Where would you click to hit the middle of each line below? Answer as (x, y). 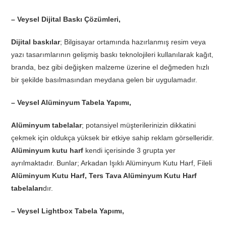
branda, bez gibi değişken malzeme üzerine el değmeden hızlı (110, 67)
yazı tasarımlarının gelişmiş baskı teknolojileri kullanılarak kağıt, (112, 55)
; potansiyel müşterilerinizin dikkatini (139, 125)
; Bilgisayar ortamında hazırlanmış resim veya (133, 42)
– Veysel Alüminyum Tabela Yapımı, (71, 103)
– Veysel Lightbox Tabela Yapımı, (68, 211)
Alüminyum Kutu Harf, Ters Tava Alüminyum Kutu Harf (104, 176)
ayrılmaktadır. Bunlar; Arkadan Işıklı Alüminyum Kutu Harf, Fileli (112, 163)
